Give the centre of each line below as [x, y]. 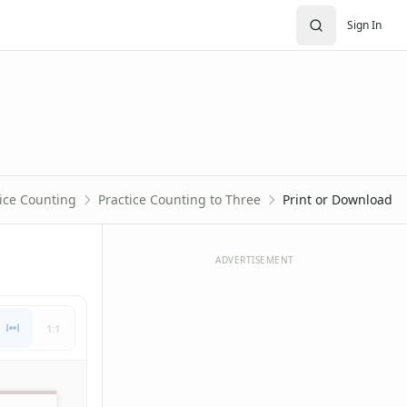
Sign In [364, 25]
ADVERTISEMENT [255, 260]
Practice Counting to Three [179, 199]
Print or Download [338, 199]
